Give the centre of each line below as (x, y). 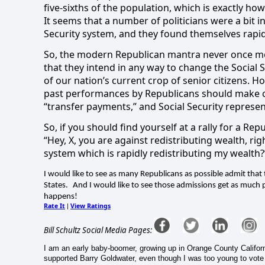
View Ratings (91, 206)
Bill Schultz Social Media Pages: (98, 230)
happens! (61, 196)
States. (56, 185)
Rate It (54, 206)
